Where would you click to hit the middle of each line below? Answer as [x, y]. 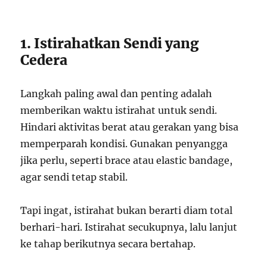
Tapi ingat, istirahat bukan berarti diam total [127, 211]
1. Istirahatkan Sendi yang [110, 44]
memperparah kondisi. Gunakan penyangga [124, 144]
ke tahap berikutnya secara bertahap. [108, 244]
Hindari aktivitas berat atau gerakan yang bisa [130, 127]
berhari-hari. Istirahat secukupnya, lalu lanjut [129, 227]
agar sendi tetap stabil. [74, 177]
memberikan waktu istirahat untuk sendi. [119, 111]
